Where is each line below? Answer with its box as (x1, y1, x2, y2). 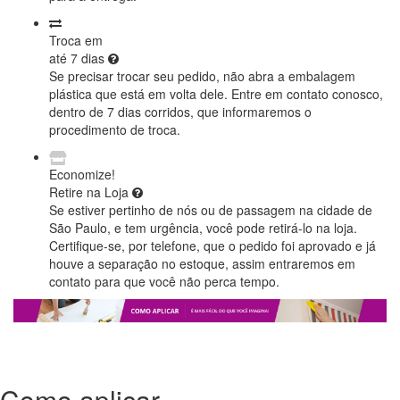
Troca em (49, 31, 103, 50)
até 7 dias (49, 49, 108, 68)
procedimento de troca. (49, 121, 180, 139)
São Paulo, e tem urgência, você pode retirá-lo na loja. (49, 219, 357, 237)
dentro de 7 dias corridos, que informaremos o (49, 103, 312, 121)
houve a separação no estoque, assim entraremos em (49, 254, 355, 273)
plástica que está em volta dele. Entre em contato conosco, (49, 85, 383, 104)
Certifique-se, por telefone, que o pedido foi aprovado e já (49, 237, 376, 255)
